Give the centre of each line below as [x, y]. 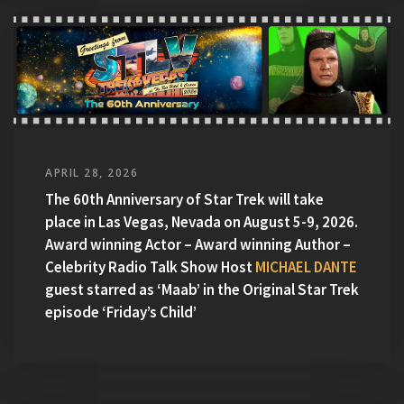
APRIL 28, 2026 [92, 173]
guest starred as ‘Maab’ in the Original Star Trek [202, 290]
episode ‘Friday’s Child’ [121, 312]
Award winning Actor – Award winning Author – [198, 245]
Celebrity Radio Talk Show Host [150, 267]
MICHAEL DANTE [306, 267]
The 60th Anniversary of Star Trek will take [184, 200]
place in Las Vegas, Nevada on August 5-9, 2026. [202, 222]
